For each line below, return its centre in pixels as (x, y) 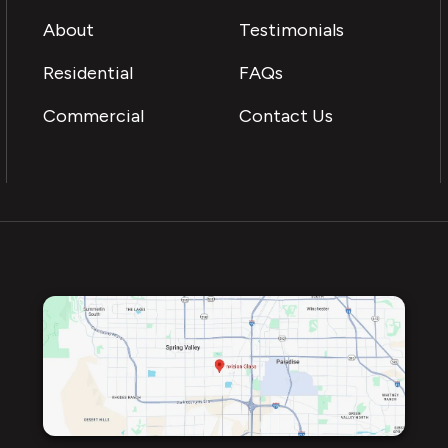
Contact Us (285, 116)
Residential (88, 73)
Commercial (93, 116)
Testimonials (291, 30)
